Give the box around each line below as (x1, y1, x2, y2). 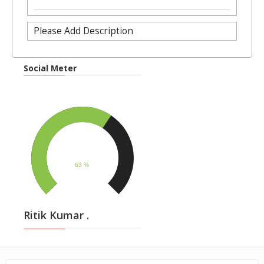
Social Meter (24, 62, 77, 74)
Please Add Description (33, 24, 133, 37)
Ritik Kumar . (24, 207, 89, 222)
